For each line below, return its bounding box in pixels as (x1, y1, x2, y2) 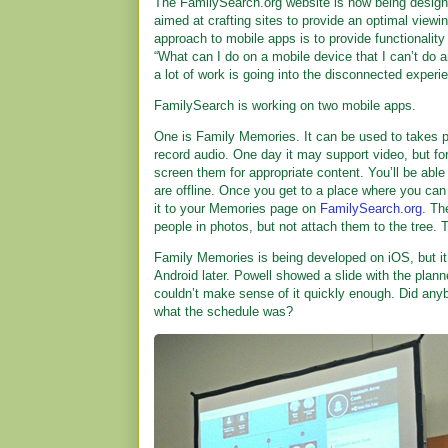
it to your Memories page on (154, 201, 320, 216)
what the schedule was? (154, 304, 293, 319)
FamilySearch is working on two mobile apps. (154, 98, 416, 113)
